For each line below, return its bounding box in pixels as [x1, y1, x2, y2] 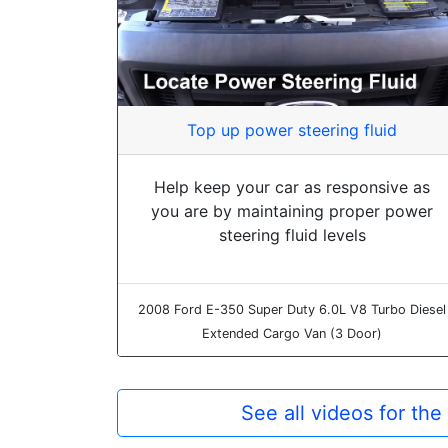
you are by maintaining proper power [151, 200, 433, 221]
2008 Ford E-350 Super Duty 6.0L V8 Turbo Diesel [138, 301, 446, 317]
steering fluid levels [218, 224, 366, 245]
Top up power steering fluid [187, 119, 397, 140]
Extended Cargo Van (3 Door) [202, 325, 382, 341]
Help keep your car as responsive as [154, 176, 430, 197]
